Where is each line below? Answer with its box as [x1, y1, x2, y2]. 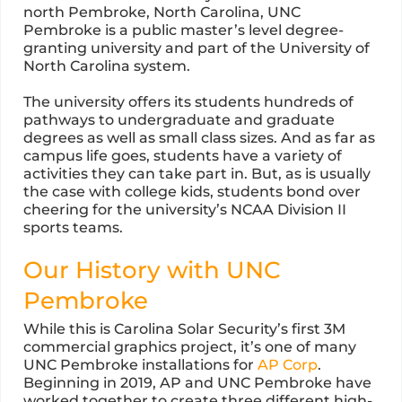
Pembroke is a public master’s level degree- [23, 22, 344, 39]
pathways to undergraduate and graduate [23, 111, 335, 129]
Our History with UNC [23, 256, 281, 285]
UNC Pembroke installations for [23, 356, 258, 374]
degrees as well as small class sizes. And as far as [23, 129, 375, 147]
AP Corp [258, 356, 318, 374]
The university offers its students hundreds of [23, 93, 354, 111]
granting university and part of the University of [23, 39, 370, 57]
